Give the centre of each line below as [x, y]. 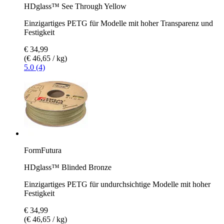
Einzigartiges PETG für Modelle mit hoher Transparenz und [118, 23]
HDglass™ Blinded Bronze [68, 167]
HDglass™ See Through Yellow [75, 6]
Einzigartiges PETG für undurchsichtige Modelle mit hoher [117, 184]
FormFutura [43, 150]
